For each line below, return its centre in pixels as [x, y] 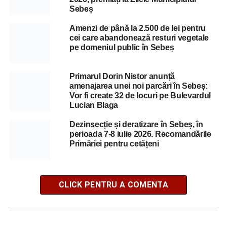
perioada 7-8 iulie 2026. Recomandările [140, 134]
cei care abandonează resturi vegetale [139, 37]
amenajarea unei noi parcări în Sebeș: [139, 86]
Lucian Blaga [94, 105]
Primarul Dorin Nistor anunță [122, 76]
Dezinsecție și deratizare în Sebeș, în [136, 124]
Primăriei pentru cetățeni [114, 143]
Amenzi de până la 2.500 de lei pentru [138, 28]
